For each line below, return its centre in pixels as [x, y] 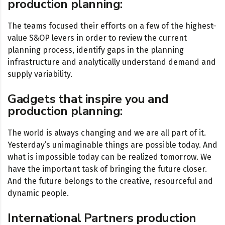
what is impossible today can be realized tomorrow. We [109, 157]
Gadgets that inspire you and [88, 99]
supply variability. [40, 74]
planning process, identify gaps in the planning [96, 50]
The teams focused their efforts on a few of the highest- [112, 26]
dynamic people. [38, 193]
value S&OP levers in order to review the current [97, 38]
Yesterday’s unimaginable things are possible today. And [113, 145]
